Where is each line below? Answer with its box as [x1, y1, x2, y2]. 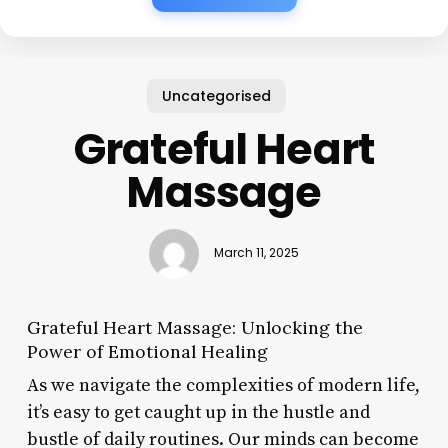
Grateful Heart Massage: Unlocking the [26, 315, 363, 339]
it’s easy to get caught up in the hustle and [26, 400, 370, 424]
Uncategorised [161, 85, 271, 106]
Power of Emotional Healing [26, 339, 268, 363]
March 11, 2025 [213, 245, 299, 262]
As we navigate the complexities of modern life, [26, 373, 420, 397]
